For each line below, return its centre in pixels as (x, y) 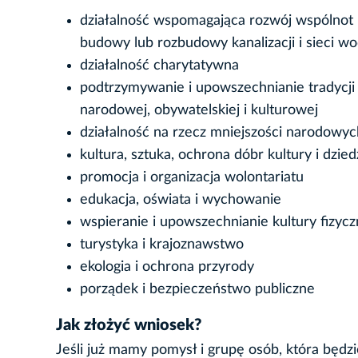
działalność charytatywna (159, 66)
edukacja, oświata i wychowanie (181, 200)
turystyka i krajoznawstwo (162, 245)
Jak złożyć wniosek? (129, 326)
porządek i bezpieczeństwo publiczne (197, 290)
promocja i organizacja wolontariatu (192, 178)
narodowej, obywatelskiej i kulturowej (199, 111)
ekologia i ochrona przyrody (167, 267)
